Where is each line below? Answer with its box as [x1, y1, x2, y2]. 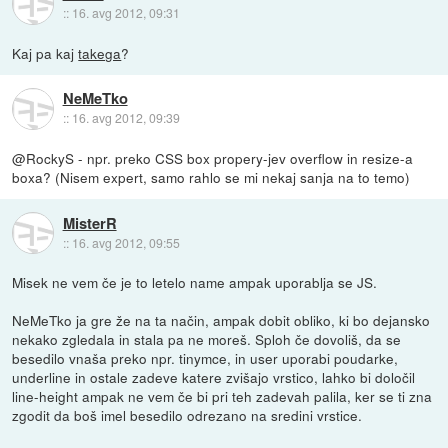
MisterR [62, 211, 117, 234]
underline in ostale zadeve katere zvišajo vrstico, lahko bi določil [12, 367, 416, 388]
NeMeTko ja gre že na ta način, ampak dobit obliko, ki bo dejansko [12, 310, 431, 331]
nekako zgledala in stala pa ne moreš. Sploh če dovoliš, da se [12, 329, 402, 350]
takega [78, 43, 122, 64]
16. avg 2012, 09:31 [71, 4, 180, 22]
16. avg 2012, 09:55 [71, 233, 180, 251]
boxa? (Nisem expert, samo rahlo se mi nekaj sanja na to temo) [12, 167, 411, 188]
